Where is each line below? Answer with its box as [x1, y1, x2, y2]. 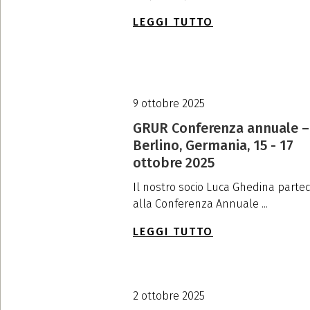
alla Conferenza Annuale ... [133, 197, 268, 210]
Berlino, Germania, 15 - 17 [133, 136, 293, 154]
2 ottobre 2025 [133, 289, 205, 302]
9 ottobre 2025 [133, 96, 205, 110]
